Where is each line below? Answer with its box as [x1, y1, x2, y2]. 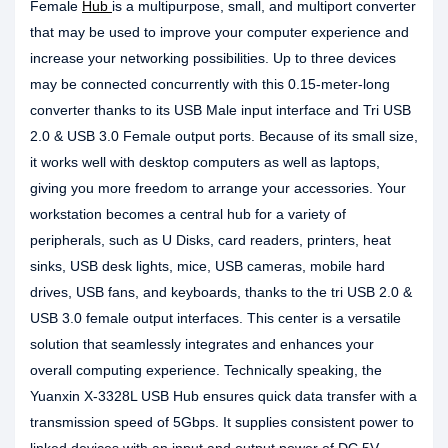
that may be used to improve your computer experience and [30, 24, 409, 40]
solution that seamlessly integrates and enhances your [30, 336, 374, 352]
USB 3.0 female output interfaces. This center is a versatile [30, 310, 401, 326]
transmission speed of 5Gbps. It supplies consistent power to [30, 414, 414, 430]
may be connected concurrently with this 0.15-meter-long [30, 76, 390, 92]
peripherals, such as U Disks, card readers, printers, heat [30, 232, 391, 248]
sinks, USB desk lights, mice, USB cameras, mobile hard [30, 258, 385, 274]
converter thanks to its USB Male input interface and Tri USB [30, 102, 411, 118]
